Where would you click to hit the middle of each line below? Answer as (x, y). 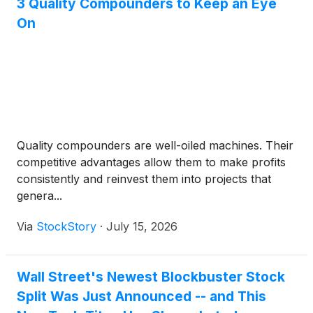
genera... (39, 196)
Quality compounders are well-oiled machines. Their (155, 146)
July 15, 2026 (142, 227)
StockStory (66, 227)
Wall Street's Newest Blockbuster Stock (151, 277)
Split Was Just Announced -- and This (141, 297)
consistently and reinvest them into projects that (144, 179)
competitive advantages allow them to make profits (151, 162)
